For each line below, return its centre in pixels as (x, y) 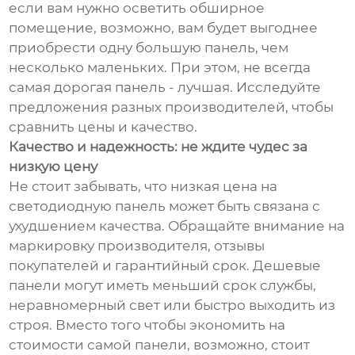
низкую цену (53, 166)
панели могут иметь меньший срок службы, (163, 285)
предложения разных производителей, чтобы (172, 107)
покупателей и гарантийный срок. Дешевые (165, 265)
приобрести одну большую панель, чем (149, 47)
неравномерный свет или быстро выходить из (172, 305)
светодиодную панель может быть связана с (165, 206)
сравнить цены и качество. (103, 126)
